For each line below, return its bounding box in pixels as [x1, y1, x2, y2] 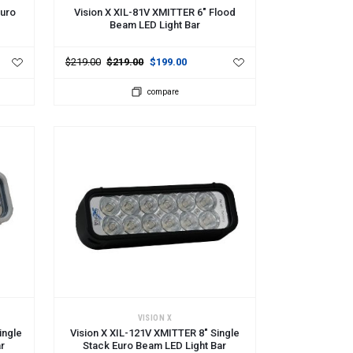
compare [147, 86, 179, 97]
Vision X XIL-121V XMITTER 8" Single [69, 326, 240, 339]
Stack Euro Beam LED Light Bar [83, 339, 227, 351]
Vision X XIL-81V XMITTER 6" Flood [73, 6, 236, 18]
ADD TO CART [69, 313, 134, 324]
